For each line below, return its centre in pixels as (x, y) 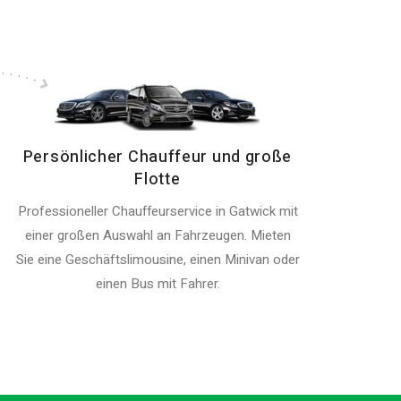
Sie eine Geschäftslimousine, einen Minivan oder (158, 260)
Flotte (158, 179)
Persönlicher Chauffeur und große (158, 157)
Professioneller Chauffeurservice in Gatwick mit (158, 211)
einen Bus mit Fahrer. (158, 284)
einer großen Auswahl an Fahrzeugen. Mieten (158, 235)
